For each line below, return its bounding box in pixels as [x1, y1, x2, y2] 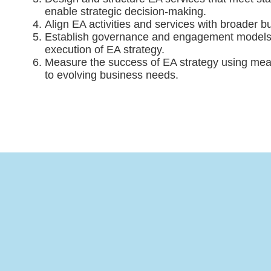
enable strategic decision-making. [44, 5, 206, 18]
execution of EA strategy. [44, 43, 165, 56]
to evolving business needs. [44, 68, 178, 81]
